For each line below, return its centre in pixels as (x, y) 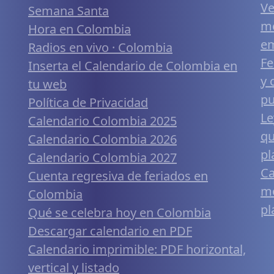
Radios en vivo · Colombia (100, 47)
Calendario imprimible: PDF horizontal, (137, 249)
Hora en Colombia (80, 29)
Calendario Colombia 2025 (102, 120)
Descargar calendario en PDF (110, 231)
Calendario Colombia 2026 (102, 139)
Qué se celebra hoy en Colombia (120, 212)
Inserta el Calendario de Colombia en (133, 65)
